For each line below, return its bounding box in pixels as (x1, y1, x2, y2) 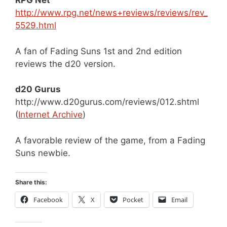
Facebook (33, 195, 63, 204)
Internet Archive (18, 109, 83, 120)
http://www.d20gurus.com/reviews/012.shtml (15, 97, 199, 107)
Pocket (123, 195, 143, 204)
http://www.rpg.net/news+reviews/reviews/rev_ (15, 8, 208, 18)
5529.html (15, 20, 56, 30)
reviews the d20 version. (15, 58, 116, 69)
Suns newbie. (15, 147, 70, 158)
